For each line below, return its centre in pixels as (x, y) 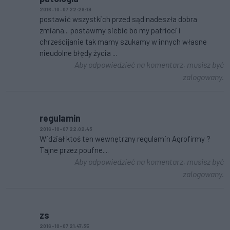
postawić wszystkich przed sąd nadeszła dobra (118, 19)
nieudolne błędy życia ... (78, 53)
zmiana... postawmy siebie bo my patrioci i (110, 30)
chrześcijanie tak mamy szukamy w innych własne (123, 41)
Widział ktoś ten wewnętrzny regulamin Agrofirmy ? (125, 138)
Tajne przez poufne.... (74, 150)
